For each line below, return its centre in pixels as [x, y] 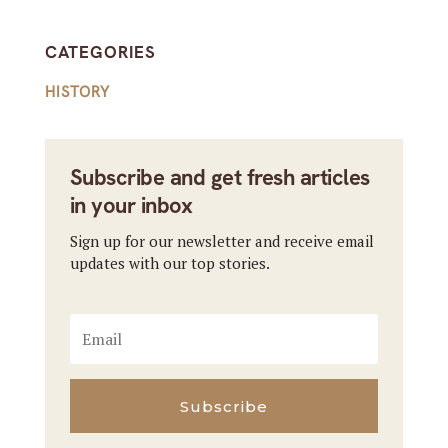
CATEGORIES [100, 52]
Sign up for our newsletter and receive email [221, 241]
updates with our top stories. [169, 263]
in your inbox [131, 206]
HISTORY [77, 92]
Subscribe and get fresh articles [219, 178]
